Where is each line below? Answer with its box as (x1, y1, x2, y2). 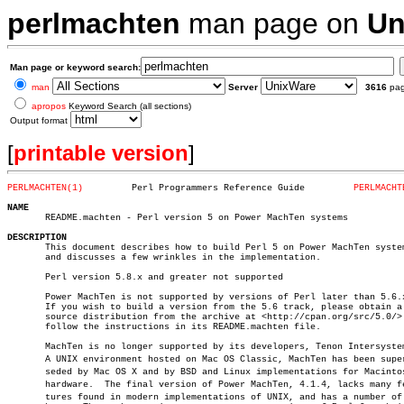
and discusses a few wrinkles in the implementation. (7, 252, 321, 262)
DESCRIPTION (7, 233, 67, 243)
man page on (180, 7, 367, 40)
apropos (32, 101, 66, 111)
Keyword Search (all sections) (66, 101, 191, 111)
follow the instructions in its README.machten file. (7, 322, 321, 332)
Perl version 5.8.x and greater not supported (7, 272, 283, 282)
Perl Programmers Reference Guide (305, 183, 353, 193)
